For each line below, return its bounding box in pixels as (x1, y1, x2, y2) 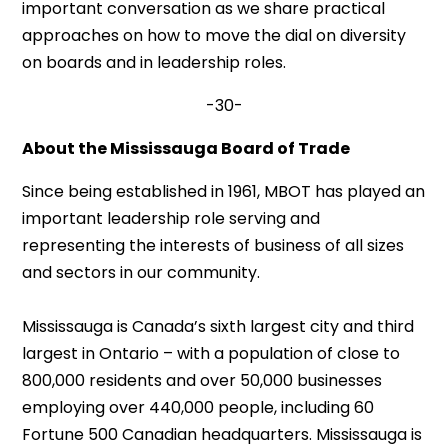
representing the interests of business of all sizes (22, 234, 405, 257)
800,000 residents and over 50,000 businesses (22, 369, 383, 392)
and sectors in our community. (22, 261, 261, 284)
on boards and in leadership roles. (22, 51, 287, 74)
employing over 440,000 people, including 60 (22, 396, 375, 419)
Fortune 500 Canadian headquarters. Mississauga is (22, 423, 423, 446)
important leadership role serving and (22, 207, 321, 230)
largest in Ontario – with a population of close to (22, 342, 401, 365)
